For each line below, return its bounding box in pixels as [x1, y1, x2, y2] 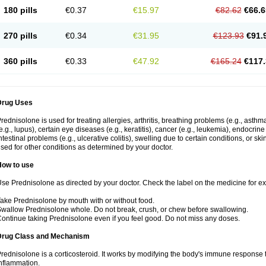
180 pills [3, 5, 37, 15]
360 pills [3, 56, 37, 66]
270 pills [3, 31, 37, 40]
